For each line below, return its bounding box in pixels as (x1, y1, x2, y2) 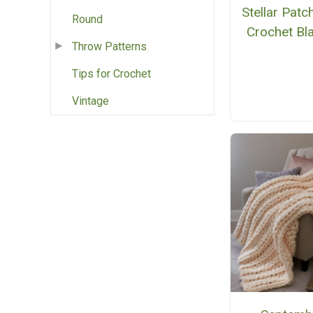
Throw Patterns (72, 40, 147, 54)
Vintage (72, 94, 109, 108)
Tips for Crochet (72, 67, 151, 81)
